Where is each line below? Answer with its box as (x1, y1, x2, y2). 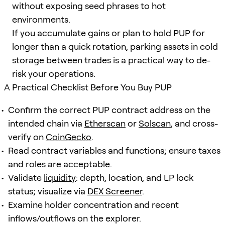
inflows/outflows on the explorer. (8, 212, 141, 223)
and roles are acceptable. (8, 158, 112, 169)
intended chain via (8, 118, 84, 129)
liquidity (44, 172, 76, 183)
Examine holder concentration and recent (8, 199, 179, 210)
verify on (8, 131, 46, 142)
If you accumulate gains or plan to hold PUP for (12, 27, 205, 38)
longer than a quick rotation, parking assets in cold (12, 41, 218, 52)
